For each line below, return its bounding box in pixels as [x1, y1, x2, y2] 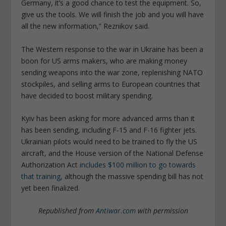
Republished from [38, 206, 96, 216]
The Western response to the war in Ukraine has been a [21, 44, 204, 54]
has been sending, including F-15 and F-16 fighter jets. [21, 125, 197, 135]
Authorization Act [21, 159, 80, 169]
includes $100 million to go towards [80, 159, 196, 169]
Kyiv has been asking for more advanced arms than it [21, 113, 195, 123]
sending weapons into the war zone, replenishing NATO [21, 67, 203, 77]
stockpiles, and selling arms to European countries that [21, 79, 201, 89]
